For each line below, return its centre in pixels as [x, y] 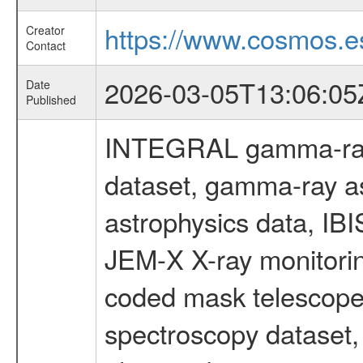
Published [51, 100]
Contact [45, 45]
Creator [45, 30]
